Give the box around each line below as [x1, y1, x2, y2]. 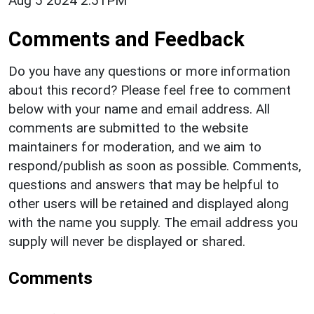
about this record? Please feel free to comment [8, 81, 291, 98]
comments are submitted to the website [8, 119, 248, 136]
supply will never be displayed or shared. [8, 233, 245, 250]
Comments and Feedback [8, 27, 245, 51]
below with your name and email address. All [8, 100, 270, 117]
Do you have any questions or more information [8, 62, 290, 79]
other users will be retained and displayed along [8, 195, 289, 212]
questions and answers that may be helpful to [8, 176, 279, 193]
